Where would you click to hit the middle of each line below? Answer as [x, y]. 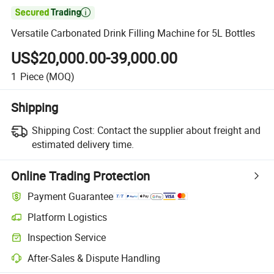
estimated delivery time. [83, 144]
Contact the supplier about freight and [179, 130]
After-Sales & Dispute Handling [94, 258]
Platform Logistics [68, 217]
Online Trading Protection [81, 176]
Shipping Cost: [63, 130]
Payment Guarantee [71, 197]
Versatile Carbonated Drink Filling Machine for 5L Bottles [133, 33]
